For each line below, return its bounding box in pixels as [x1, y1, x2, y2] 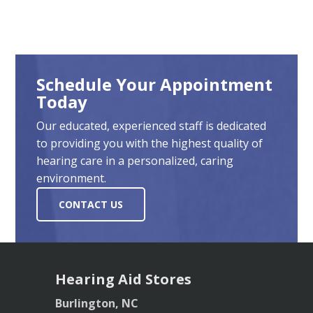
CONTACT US [59, 198, 124, 212]
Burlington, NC [55, 296, 138, 312]
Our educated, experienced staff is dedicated [36, 118, 267, 134]
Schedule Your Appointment [36, 73, 273, 96]
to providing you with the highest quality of [36, 136, 263, 152]
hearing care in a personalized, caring [36, 153, 234, 169]
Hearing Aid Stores [55, 270, 191, 289]
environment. [36, 170, 107, 187]
